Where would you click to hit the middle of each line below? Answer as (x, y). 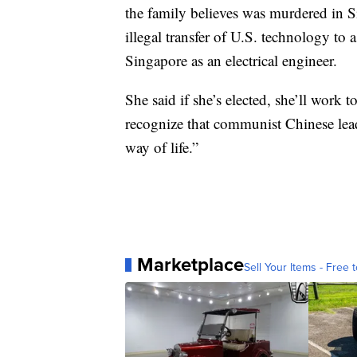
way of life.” (162, 147)
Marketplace (190, 265)
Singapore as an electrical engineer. (231, 61)
